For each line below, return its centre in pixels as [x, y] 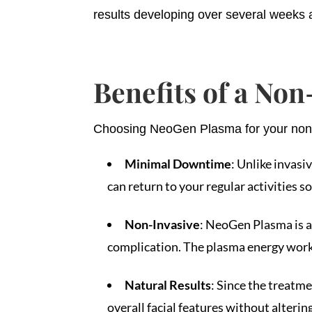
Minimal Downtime [178, 163]
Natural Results [168, 284]
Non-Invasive [163, 224]
